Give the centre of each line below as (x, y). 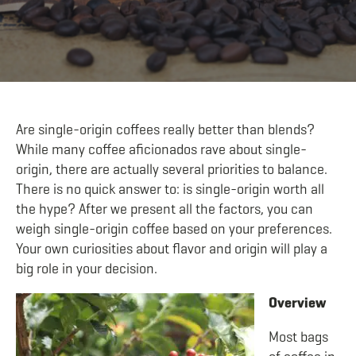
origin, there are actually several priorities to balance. (172, 169)
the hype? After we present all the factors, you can (164, 209)
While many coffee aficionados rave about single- (161, 149)
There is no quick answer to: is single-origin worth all (170, 189)
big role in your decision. (87, 269)
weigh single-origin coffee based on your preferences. (174, 229)
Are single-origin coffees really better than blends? (165, 130)
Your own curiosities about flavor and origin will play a (172, 249)
